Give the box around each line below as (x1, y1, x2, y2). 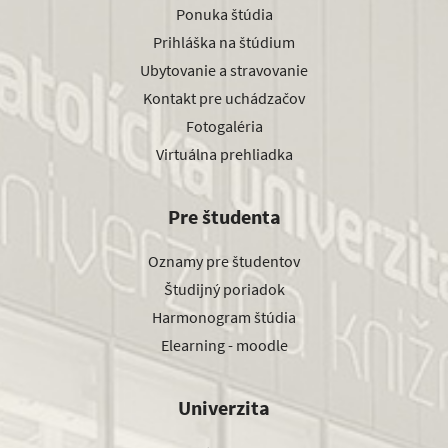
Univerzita (178, 395, 270, 421)
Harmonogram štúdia (152, 307, 296, 328)
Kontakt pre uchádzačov (143, 88, 305, 109)
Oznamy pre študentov (148, 251, 300, 272)
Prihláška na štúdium (153, 32, 295, 53)
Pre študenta (167, 204, 281, 230)
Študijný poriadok (163, 279, 285, 300)
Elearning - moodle (160, 335, 288, 356)
